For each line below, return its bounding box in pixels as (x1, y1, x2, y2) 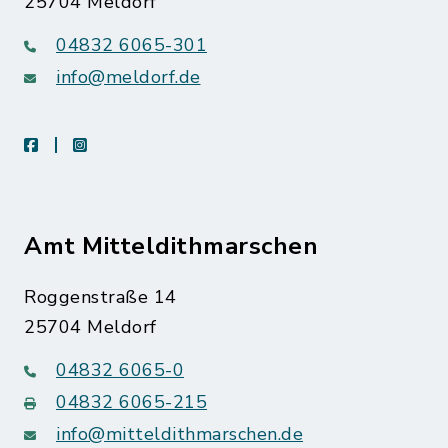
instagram (86, 132, 160, 155)
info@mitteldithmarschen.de (56, 421, 303, 446)
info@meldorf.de (56, 64, 201, 89)
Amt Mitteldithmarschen (24, 229, 318, 262)
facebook (37, 132, 106, 155)
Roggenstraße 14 (24, 284, 177, 309)
